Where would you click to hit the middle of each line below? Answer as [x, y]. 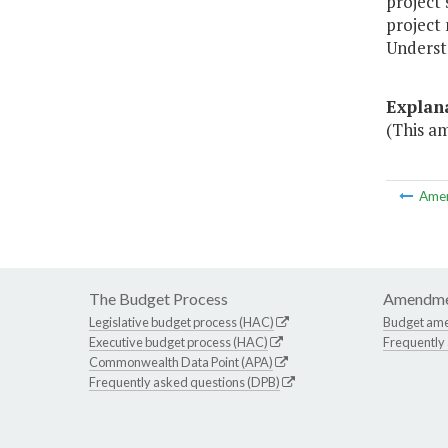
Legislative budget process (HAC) [181, 322]
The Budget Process [158, 299]
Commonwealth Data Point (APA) [181, 362]
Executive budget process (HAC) [178, 342]
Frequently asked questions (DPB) [184, 382]
